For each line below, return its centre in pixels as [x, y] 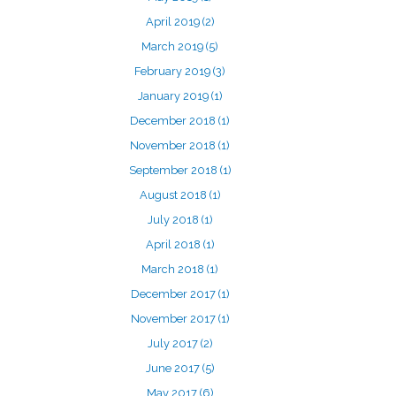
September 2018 [174, 170]
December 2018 [174, 121]
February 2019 [174, 71]
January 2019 [174, 96]
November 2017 [174, 319]
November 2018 [174, 145]
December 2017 [174, 294]
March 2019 [174, 46]
